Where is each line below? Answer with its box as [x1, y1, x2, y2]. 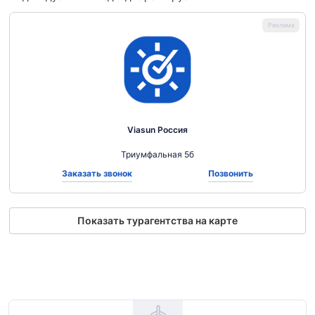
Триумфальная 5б [121, 149, 194, 160]
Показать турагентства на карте [77, 214, 238, 226]
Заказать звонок [62, 168, 132, 179]
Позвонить [208, 168, 253, 179]
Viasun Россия [127, 124, 188, 135]
